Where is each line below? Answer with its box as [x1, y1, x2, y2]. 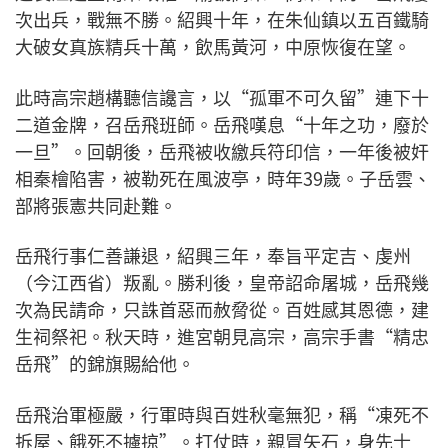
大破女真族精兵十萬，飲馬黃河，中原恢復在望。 [15, 33, 411, 60]
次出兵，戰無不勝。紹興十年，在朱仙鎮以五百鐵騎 [15, 6, 429, 33]
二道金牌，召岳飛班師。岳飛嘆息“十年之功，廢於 [15, 110, 429, 137]
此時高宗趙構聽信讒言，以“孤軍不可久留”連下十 [15, 83, 429, 110]
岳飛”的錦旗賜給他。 [15, 350, 195, 377]
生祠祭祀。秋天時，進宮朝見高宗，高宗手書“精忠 [15, 323, 429, 350]
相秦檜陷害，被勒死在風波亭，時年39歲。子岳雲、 [15, 164, 431, 191]
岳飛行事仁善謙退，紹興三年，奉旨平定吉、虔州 [15, 242, 411, 269]
